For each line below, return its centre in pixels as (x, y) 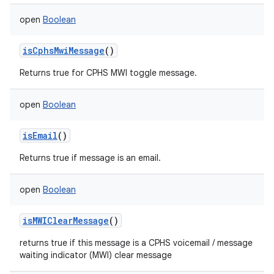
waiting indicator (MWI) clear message (96, 255)
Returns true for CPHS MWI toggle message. (108, 73)
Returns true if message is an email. (90, 158)
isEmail (40, 135)
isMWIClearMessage (66, 220)
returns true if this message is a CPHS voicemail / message (136, 243)
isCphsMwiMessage (64, 50)
